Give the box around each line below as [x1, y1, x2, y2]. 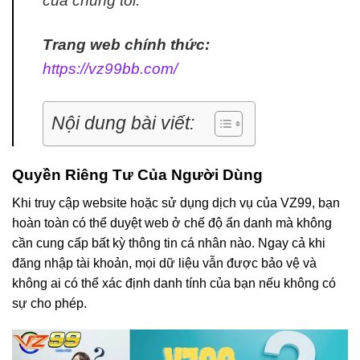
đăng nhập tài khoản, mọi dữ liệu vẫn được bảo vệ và [12, 256, 317, 270]
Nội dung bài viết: [51, 112, 194, 134]
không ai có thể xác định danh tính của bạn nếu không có [12, 276, 336, 290]
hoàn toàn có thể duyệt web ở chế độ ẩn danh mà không [12, 215, 332, 230]
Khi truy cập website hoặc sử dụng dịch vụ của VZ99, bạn [12, 195, 340, 210]
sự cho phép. [12, 296, 87, 310]
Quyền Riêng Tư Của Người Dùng [12, 166, 263, 184]
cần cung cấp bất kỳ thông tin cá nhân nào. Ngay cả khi [12, 235, 325, 250]
